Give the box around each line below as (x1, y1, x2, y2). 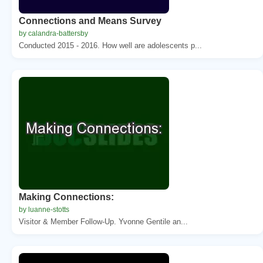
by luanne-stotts (19, 205, 69, 214)
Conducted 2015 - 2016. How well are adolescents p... (19, 41, 202, 50)
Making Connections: (19, 191, 114, 202)
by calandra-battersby (19, 29, 88, 38)
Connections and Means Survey (19, 15, 161, 26)
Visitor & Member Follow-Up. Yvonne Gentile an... (19, 217, 188, 226)
